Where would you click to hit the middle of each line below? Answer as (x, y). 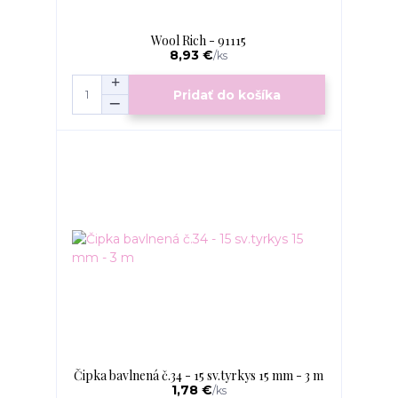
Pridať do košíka (227, 95)
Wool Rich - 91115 (199, 40)
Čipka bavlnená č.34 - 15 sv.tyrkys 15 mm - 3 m (199, 376)
